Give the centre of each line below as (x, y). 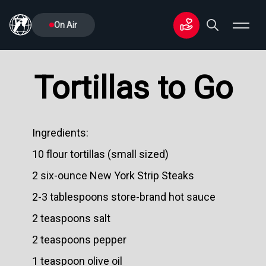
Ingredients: (60, 133)
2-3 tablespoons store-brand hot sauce (124, 197)
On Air (65, 25)
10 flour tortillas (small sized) (100, 154)
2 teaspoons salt (71, 218)
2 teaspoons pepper (79, 240)
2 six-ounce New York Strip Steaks (113, 175)
